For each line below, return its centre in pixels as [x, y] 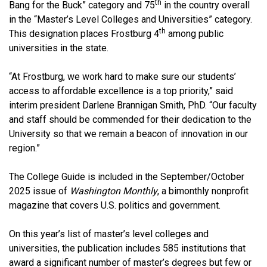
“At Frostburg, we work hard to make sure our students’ [122, 76]
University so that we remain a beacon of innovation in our [128, 133]
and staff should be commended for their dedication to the [130, 119]
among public [195, 33]
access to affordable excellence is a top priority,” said [121, 91]
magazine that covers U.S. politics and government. [115, 205]
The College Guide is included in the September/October [127, 176]
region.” [24, 148]
